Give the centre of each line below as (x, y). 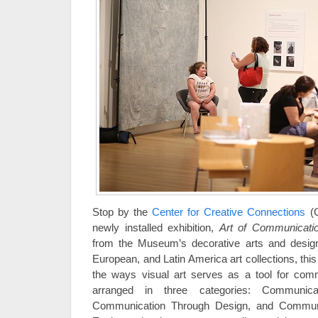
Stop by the (122, 212)
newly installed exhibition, (156, 227)
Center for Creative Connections (229, 212)
